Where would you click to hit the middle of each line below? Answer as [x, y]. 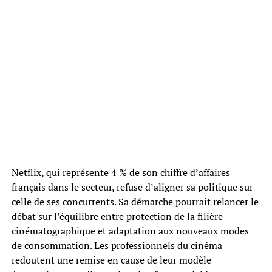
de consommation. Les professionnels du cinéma [117, 245]
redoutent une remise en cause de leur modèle [111, 260]
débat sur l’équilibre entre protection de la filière [117, 216]
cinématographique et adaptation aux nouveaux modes [130, 230]
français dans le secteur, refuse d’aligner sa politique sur [132, 187]
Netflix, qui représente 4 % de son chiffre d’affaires [121, 172]
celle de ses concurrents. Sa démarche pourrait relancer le [135, 201]
